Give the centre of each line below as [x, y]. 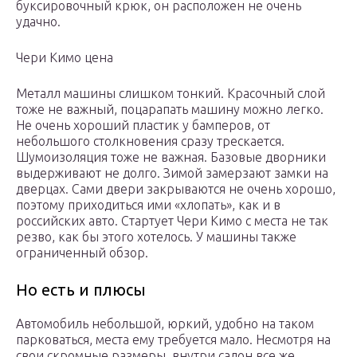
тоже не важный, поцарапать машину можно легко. [170, 110]
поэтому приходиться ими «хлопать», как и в [148, 205]
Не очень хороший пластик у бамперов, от [143, 126]
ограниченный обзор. [82, 253]
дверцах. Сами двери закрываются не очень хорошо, [176, 189]
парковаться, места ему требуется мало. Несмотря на [173, 340]
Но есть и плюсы [81, 290]
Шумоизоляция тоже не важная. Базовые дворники [171, 157]
